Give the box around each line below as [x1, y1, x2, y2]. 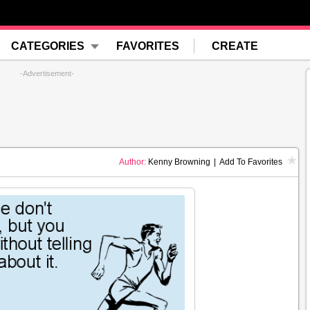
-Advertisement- [20, 69, 74, 77]
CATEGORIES [11, 40, 84, 52]
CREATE [212, 40, 258, 52]
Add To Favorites [219, 157, 282, 167]
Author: [119, 157, 146, 167]
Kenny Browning [146, 157, 210, 167]
